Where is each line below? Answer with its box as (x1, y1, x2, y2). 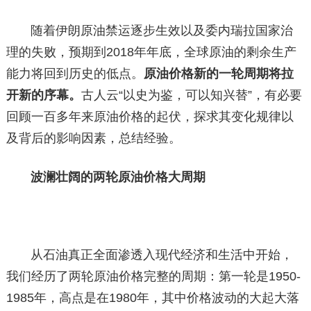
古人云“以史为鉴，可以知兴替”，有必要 (81, 88, 302, 102)
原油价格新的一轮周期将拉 (143, 67, 294, 81)
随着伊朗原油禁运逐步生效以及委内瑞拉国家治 (31, 24, 294, 37)
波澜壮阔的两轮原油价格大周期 (31, 170, 206, 184)
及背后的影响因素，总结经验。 (6, 131, 181, 145)
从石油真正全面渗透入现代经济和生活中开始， (31, 248, 294, 262)
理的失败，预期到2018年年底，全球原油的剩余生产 (6, 45, 296, 59)
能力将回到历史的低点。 (6, 67, 144, 81)
